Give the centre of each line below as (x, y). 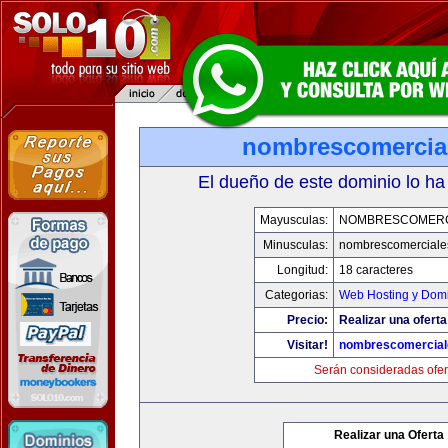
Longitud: (302, 270)
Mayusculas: (293, 220)
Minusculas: (295, 245)
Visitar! (307, 345)
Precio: (307, 320)
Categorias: (296, 295)
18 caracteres (375, 270)
